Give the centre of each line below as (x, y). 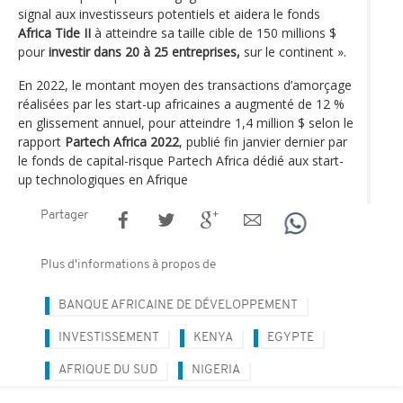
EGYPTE (291, 338)
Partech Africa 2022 (122, 142)
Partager (64, 216)
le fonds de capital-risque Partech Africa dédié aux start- (181, 161)
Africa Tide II (54, 33)
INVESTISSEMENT (109, 338)
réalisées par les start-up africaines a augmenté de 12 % (181, 104)
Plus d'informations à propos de (128, 265)
